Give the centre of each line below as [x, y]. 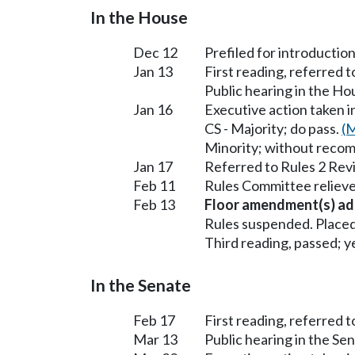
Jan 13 [153, 72]
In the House [139, 18]
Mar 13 [155, 340]
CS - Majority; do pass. [273, 129]
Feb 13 [154, 205]
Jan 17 [153, 167]
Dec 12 [155, 53]
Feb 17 [154, 321]
